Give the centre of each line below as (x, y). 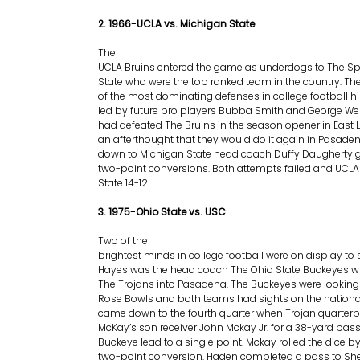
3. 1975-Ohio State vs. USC (162, 212)
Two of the (123, 241)
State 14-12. (124, 183)
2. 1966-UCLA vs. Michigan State (176, 24)
